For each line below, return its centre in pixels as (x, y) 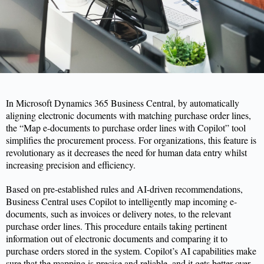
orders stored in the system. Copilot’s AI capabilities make (148, 251)
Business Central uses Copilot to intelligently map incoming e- (121, 201)
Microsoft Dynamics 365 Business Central (95, 103)
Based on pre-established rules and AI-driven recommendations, (124, 189)
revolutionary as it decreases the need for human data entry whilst (126, 152)
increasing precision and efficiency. (72, 165)
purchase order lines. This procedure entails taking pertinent (116, 226)
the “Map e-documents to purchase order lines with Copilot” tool (126, 128)
